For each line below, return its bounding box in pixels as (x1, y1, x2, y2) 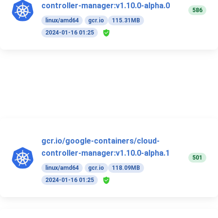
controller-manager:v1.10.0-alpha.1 (41, 148, 170, 158)
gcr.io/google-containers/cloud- (41, 136, 160, 146)
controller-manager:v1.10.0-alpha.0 (41, 1, 170, 11)
